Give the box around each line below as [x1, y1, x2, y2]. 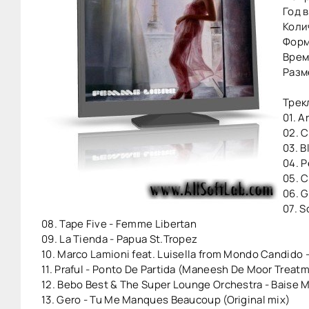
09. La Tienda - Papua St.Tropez [41, 232, 198, 246]
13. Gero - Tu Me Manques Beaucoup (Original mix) [41, 292, 290, 307]
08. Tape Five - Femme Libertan [41, 217, 197, 231]
